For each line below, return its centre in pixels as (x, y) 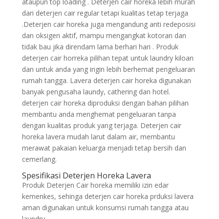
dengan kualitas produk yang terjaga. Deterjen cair (101, 125)
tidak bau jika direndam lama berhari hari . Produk (100, 47)
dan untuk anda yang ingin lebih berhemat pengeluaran (108, 69)
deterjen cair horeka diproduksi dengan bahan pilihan (105, 103)
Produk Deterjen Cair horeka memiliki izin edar (95, 185)
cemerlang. (39, 159)
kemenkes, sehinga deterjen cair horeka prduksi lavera (108, 196)
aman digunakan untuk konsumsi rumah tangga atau (105, 208)
